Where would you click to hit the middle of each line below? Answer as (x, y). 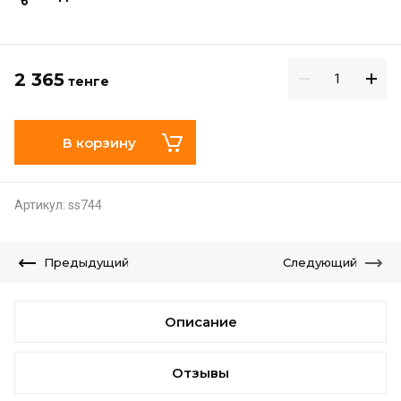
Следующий (320, 262)
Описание (200, 322)
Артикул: (40, 205)
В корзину (99, 142)
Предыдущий (86, 262)
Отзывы (200, 373)
